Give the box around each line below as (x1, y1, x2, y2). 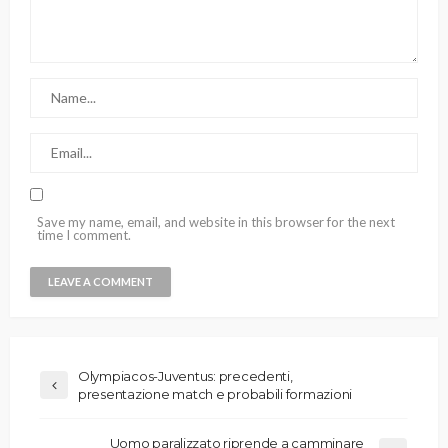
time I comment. (37, 226, 131, 243)
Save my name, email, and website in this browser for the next (37, 213, 395, 230)
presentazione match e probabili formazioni (78, 385, 353, 402)
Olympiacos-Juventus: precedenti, (78, 367, 293, 384)
